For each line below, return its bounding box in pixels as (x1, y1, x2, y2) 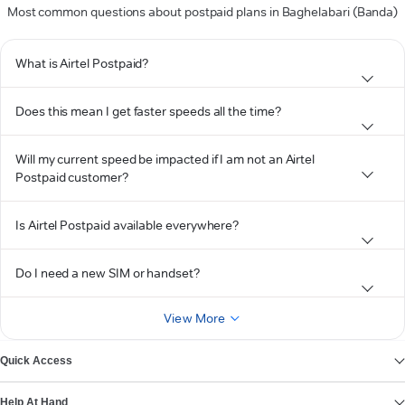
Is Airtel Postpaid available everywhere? (15, 217, 240, 233)
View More (164, 310, 226, 326)
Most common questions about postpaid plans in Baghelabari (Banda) (6, 4, 399, 20)
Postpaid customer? (15, 169, 128, 185)
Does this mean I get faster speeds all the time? (15, 103, 281, 119)
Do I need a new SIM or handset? (15, 265, 200, 281)
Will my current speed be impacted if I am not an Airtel (15, 151, 316, 167)
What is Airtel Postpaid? (15, 55, 149, 71)
